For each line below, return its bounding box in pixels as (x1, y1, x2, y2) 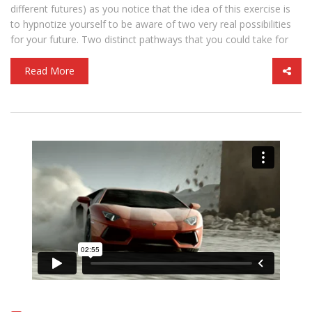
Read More (24, 63, 75, 77)
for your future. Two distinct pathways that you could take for (10, 32, 288, 46)
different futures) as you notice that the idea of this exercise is (10, 1, 290, 15)
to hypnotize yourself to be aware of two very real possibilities (10, 17, 291, 31)
